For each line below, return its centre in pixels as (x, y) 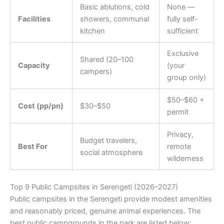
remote (179, 146)
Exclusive (182, 53)
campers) (96, 71)
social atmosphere (111, 152)
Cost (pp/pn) (40, 106)
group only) (186, 77)
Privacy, (180, 134)
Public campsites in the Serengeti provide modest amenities (111, 199)
